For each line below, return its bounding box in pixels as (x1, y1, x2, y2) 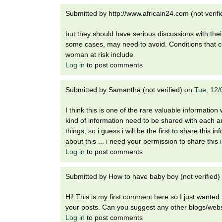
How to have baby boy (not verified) (109, 172, 220, 180)
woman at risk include (65, 50, 133, 58)
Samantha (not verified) (109, 85, 182, 94)
